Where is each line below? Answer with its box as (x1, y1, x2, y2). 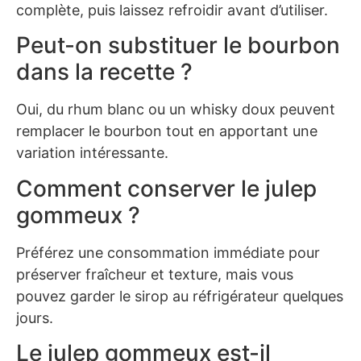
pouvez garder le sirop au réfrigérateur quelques (16, 287, 343, 305)
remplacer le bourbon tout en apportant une (16, 122, 317, 140)
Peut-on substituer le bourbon (16, 31, 340, 60)
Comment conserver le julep (16, 174, 317, 202)
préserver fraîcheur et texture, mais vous (16, 265, 293, 283)
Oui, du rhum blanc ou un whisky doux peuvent (16, 101, 335, 118)
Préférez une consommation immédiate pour (16, 243, 320, 261)
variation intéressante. (16, 144, 168, 162)
